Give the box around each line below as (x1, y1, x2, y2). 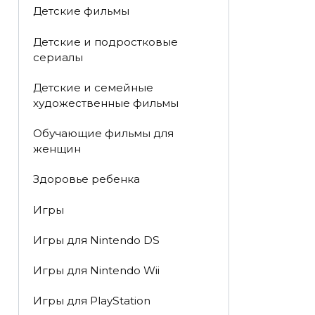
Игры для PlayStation (32, 294, 150, 308)
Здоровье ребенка (32, 172, 140, 186)
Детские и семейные (32, 80, 153, 94)
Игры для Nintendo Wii (32, 264, 160, 278)
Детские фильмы (32, 4, 129, 18)
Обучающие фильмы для (32, 127, 174, 141)
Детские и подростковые (32, 34, 178, 49)
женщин (32, 142, 81, 156)
